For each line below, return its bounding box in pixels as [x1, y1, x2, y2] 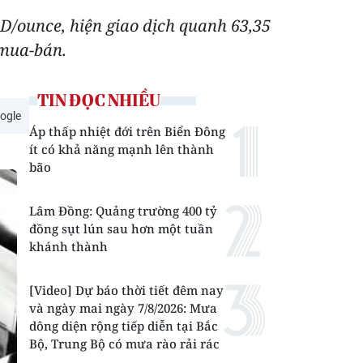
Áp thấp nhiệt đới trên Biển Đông [29, 123, 225, 139]
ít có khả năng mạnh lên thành [29, 141, 214, 157]
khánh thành [29, 238, 108, 254]
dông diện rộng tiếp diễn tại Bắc [29, 318, 218, 334]
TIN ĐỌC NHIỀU [37, 90, 160, 110]
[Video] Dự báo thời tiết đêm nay [29, 282, 224, 298]
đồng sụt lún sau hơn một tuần [29, 220, 213, 237]
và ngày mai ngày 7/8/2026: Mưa [29, 300, 217, 316]
